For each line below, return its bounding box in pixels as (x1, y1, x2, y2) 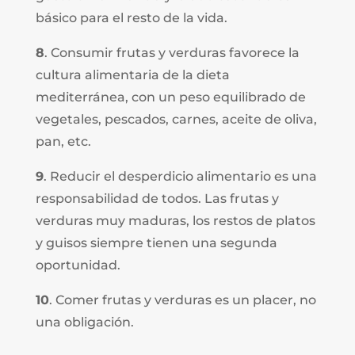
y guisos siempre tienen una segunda (35, 235, 277, 250)
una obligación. (35, 314, 134, 330)
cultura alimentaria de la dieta (35, 67, 230, 82)
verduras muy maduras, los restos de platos (35, 212, 315, 228)
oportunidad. (35, 257, 120, 273)
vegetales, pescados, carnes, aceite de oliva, (35, 111, 317, 127)
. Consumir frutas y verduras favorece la (44, 44, 300, 60)
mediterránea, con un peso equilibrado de (35, 89, 306, 105)
